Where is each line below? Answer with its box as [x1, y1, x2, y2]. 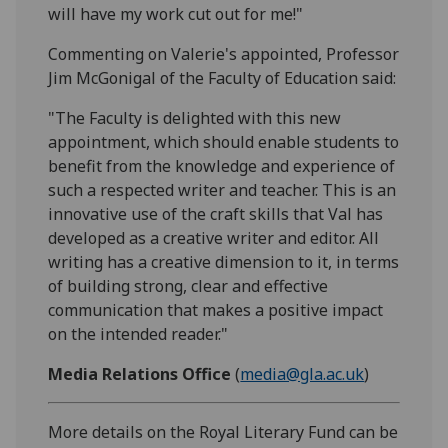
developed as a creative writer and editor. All [48, 226, 380, 249]
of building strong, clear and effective [48, 274, 329, 297]
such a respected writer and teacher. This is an [48, 178, 397, 201]
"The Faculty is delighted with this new [48, 106, 342, 129]
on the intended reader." [48, 322, 229, 345]
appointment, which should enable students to [48, 130, 400, 153]
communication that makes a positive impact [48, 298, 384, 321]
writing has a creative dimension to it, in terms [48, 250, 400, 273]
